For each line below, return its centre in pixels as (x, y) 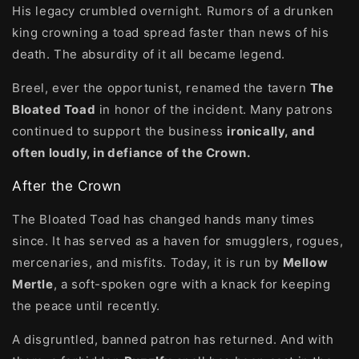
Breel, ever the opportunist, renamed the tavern (161, 88)
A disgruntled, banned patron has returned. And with (173, 339)
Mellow (305, 262)
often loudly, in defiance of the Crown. (131, 153)
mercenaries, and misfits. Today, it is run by (147, 262)
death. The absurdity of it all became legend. (149, 54)
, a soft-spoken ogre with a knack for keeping (192, 284)
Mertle (33, 284)
